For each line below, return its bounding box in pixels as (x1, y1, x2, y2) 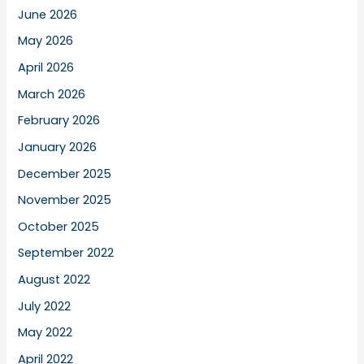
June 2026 (18, 6, 78, 23)
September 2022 (18, 245, 115, 262)
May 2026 (18, 32, 74, 50)
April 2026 (18, 58, 75, 76)
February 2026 (18, 112, 101, 129)
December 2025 (18, 165, 112, 182)
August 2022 (18, 271, 91, 288)
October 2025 (18, 218, 100, 235)
